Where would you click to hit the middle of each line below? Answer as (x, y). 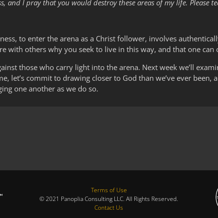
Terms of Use (109, 190)
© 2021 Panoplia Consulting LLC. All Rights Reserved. (109, 199)
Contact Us (109, 207)
